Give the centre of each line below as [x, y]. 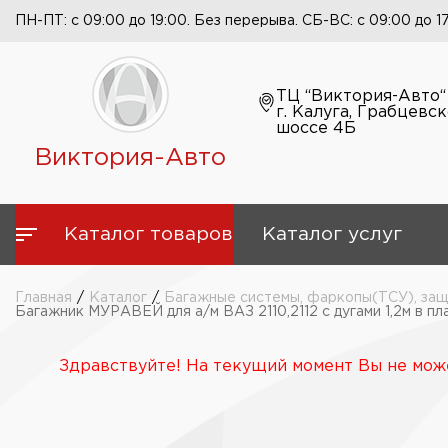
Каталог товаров [148, 234]
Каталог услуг [331, 234]
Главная [43, 298]
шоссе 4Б [315, 128]
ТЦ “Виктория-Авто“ [360, 96]
